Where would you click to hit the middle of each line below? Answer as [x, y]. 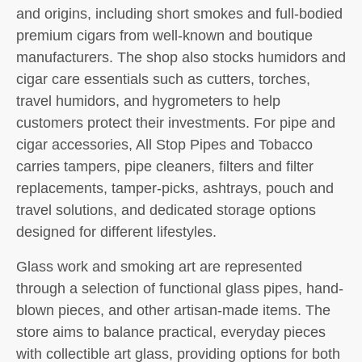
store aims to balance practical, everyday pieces [171, 332]
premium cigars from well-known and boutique [164, 36]
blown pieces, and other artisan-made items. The [173, 310]
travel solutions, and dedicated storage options [166, 210]
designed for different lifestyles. [116, 232]
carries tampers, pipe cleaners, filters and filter [165, 166]
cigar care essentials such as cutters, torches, [163, 79]
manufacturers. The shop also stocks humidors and [181, 57]
